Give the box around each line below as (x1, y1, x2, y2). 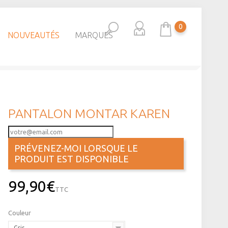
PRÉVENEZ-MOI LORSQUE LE (14, 143, 138, 154)
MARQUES (74, 31, 113, 40)
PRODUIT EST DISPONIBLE (14, 154, 129, 164)
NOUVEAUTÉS (7, 31, 60, 40)
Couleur (8, 209, 33, 217)
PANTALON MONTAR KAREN (8, 106, 170, 121)
